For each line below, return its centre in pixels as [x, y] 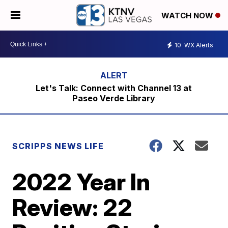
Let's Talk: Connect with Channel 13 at [114, 88]
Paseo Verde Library [114, 98]
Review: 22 [73, 207]
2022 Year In [81, 182]
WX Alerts [198, 45]
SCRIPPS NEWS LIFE [58, 146]
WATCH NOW [188, 16]
